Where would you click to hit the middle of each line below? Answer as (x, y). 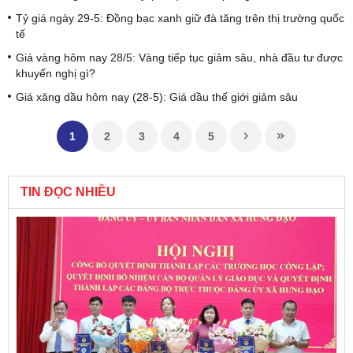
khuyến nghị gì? (56, 73)
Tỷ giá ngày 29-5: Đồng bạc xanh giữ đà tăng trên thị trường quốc (180, 18)
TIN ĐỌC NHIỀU (68, 191)
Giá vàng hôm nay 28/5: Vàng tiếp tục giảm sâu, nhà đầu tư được (179, 57)
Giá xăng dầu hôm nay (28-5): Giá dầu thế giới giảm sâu (157, 97)
